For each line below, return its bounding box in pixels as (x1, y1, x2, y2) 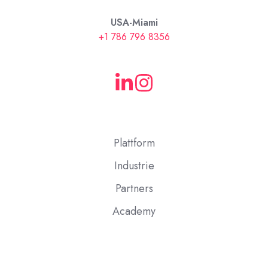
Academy (112, 203, 156, 220)
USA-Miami (110, 16, 158, 30)
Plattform (113, 135, 155, 151)
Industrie (114, 158, 154, 174)
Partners (115, 181, 153, 197)
